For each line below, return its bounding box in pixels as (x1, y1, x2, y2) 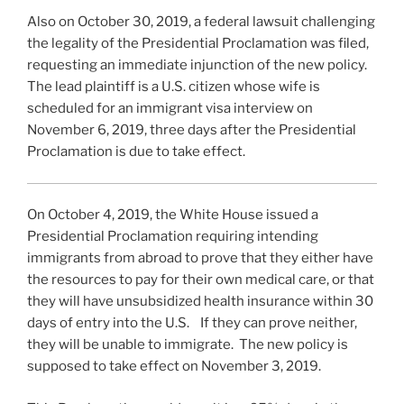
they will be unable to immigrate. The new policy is (27, 336, 348, 353)
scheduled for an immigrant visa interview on (27, 100, 313, 117)
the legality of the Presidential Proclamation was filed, (27, 35, 369, 52)
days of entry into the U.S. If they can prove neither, (27, 315, 357, 332)
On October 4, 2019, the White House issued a (27, 207, 318, 224)
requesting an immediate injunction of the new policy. (27, 57, 370, 74)
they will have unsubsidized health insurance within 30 (27, 293, 373, 310)
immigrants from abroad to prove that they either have (27, 250, 373, 267)
